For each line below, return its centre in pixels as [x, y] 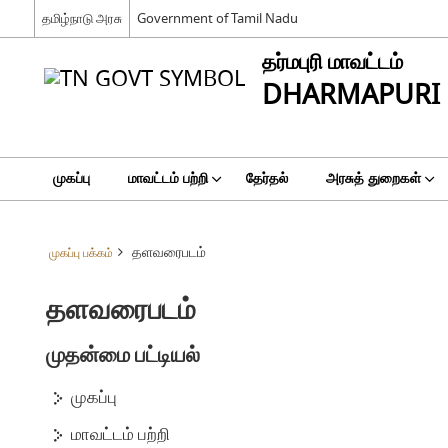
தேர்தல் [266, 178]
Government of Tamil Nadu [217, 18]
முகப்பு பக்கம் [80, 253]
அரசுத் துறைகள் [373, 178]
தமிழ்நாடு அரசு [81, 18]
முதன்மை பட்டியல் [123, 355]
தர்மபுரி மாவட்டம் [332, 62]
